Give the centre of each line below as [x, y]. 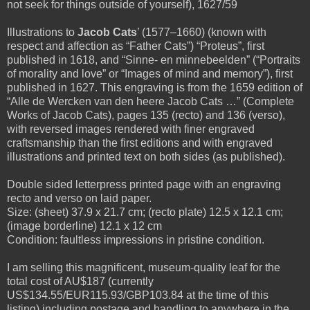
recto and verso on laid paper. [79, 198]
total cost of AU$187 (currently [80, 281]
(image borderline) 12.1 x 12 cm [84, 226]
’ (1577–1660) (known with [202, 32]
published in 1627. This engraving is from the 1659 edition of [155, 87]
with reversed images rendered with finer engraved [131, 129]
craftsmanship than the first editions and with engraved [140, 143]
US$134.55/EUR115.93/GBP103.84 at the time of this [138, 295]
